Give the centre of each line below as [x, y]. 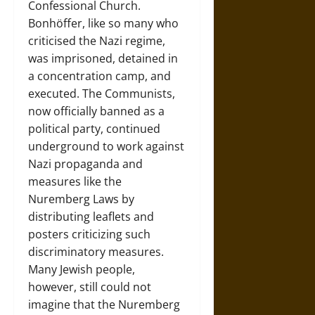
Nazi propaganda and [85, 163]
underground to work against [106, 146]
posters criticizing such [89, 234]
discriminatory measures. [96, 251]
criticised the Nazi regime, [97, 40]
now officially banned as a [96, 111]
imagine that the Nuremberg [104, 304]
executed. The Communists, [102, 93]
